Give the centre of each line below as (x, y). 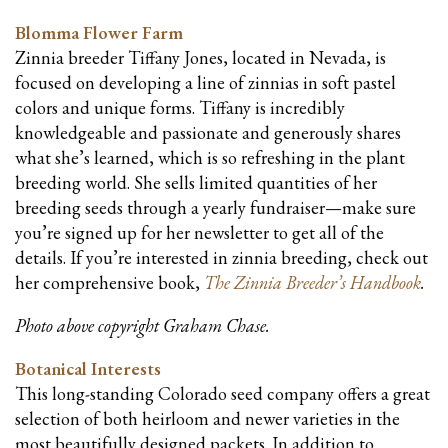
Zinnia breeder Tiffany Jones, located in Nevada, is (200, 57)
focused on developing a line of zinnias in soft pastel (205, 82)
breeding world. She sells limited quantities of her (196, 182)
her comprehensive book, (109, 282)
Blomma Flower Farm (99, 32)
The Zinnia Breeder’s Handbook (312, 282)
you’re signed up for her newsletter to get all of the (199, 232)
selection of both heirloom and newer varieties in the (207, 418)
